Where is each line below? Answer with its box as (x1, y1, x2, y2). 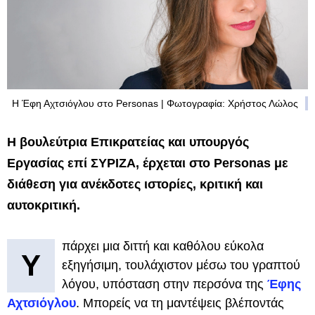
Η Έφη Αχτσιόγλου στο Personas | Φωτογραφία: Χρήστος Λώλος (12, 97, 298, 109)
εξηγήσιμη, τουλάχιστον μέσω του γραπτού (62, 257, 300, 272)
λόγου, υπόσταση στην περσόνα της (62, 276, 267, 291)
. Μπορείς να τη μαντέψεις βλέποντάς (76, 295, 284, 310)
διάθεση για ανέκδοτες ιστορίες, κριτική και (7, 176, 263, 191)
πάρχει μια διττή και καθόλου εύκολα (62, 238, 264, 253)
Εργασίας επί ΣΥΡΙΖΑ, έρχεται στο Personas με (7, 155, 288, 170)
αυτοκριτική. (7, 198, 80, 212)
